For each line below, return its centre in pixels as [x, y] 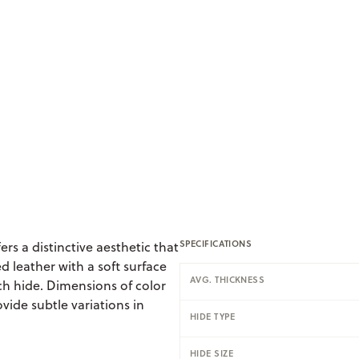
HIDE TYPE [212, 316]
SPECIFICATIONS [216, 243]
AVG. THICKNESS [228, 279]
